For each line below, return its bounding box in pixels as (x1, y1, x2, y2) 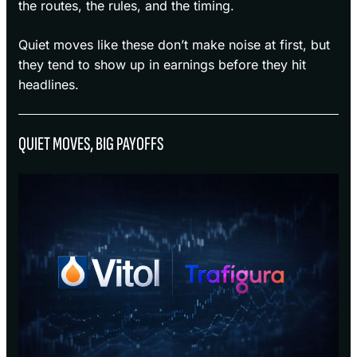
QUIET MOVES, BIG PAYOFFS (18, 132, 163, 156)
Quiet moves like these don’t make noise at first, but (18, 37, 330, 53)
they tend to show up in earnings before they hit (18, 57, 306, 73)
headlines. (18, 76, 79, 93)
